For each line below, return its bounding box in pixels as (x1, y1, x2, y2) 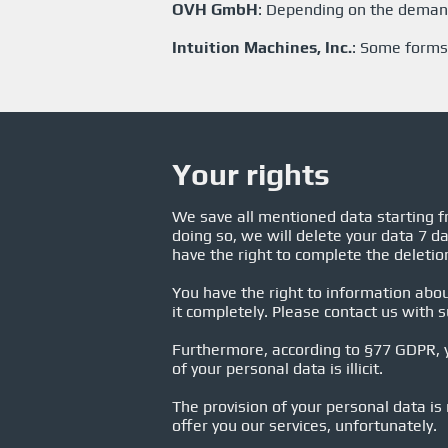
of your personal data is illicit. (172, 359, 383, 378)
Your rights (172, 157, 330, 192)
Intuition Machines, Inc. (172, 38, 352, 57)
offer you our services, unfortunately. (172, 416, 437, 435)
